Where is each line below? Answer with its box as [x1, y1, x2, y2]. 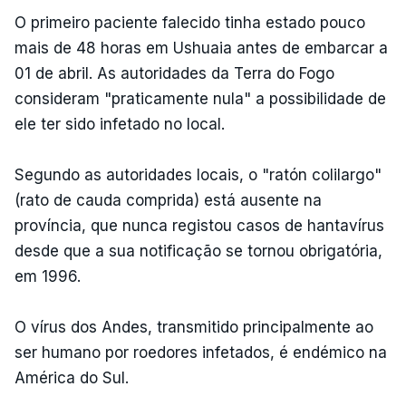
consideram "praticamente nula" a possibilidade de [14, 89, 386, 108]
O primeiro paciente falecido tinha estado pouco [14, 13, 365, 32]
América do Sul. [14, 368, 129, 387]
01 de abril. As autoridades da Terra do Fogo [14, 63, 334, 82]
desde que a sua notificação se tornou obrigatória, [14, 241, 382, 260]
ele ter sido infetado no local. [14, 114, 225, 133]
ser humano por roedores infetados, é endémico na [14, 343, 387, 362]
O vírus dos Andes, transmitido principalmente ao [14, 317, 373, 336]
